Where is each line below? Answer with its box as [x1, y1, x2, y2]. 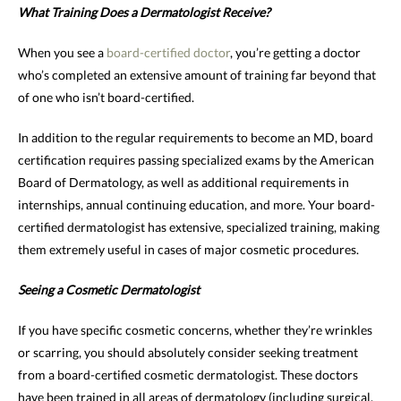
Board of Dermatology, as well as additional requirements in [18, 174, 349, 190]
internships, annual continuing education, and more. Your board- [18, 196, 375, 212]
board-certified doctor [107, 44, 230, 60]
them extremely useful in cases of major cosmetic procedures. [18, 241, 359, 257]
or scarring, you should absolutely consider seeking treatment [18, 344, 358, 360]
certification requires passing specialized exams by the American [18, 151, 374, 167]
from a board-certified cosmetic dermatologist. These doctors [18, 366, 358, 382]
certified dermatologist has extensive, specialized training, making [18, 218, 380, 235]
